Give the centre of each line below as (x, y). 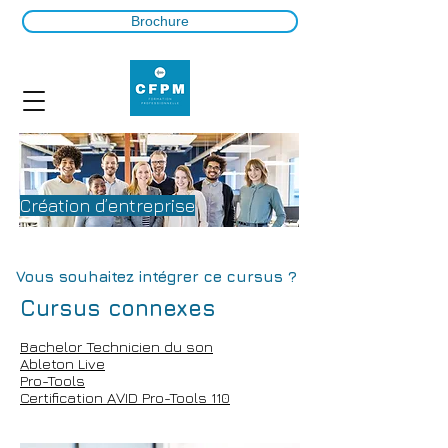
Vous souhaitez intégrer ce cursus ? (156, 276)
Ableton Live (62, 363)
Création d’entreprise (107, 205)
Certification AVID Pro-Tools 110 (125, 397)
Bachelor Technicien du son (116, 346)
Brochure (160, 21)
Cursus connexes (118, 308)
